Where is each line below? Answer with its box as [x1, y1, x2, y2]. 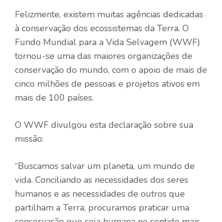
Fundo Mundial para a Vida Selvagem [15, 36, 167, 48]
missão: [15, 132, 44, 145]
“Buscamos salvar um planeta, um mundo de [15, 160, 195, 172]
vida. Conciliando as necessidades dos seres [15, 173, 188, 186]
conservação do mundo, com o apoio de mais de [15, 63, 207, 76]
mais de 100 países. [15, 91, 94, 104]
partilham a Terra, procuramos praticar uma [15, 201, 189, 214]
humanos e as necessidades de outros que [15, 187, 185, 200]
